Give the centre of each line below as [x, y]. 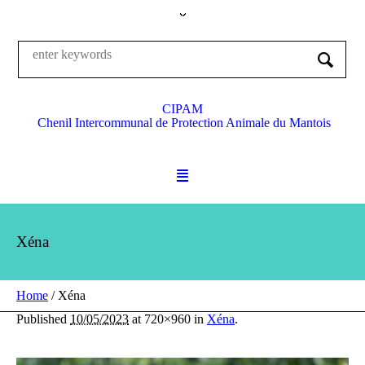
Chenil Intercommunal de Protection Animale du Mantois [184, 123]
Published [43, 319]
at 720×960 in [168, 319]
